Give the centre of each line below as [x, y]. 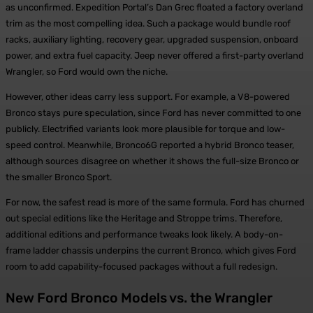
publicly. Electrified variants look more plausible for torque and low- [145, 129]
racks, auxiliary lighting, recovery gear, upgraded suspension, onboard [152, 39]
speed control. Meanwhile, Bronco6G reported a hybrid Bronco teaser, [150, 145]
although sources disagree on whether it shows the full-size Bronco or [152, 161]
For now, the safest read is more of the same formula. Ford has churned [155, 202]
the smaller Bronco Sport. [59, 177]
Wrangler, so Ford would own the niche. [87, 71]
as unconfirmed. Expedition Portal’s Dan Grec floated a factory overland [154, 7]
